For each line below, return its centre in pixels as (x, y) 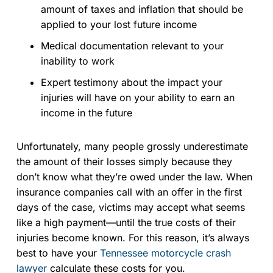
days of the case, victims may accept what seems (131, 207)
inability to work (78, 61)
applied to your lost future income (119, 24)
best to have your (58, 253)
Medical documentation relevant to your (132, 45)
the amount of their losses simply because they (124, 161)
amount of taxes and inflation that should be (142, 9)
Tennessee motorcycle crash (165, 253)
